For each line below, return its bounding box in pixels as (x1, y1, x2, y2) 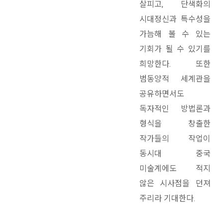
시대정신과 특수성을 (139, 14, 211, 24)
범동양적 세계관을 (139, 74, 211, 84)
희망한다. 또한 (139, 59, 211, 69)
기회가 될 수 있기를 (139, 44, 211, 54)
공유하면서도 (139, 89, 184, 99)
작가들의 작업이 (139, 134, 211, 144)
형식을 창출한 (139, 119, 211, 129)
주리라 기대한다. (139, 194, 197, 204)
